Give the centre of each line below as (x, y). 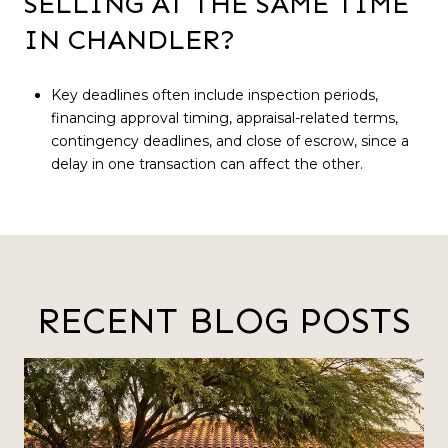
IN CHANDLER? (129, 39)
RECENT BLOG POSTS (224, 320)
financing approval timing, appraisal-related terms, (224, 118)
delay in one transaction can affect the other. (206, 164)
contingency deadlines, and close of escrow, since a (229, 141)
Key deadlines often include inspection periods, (214, 95)
